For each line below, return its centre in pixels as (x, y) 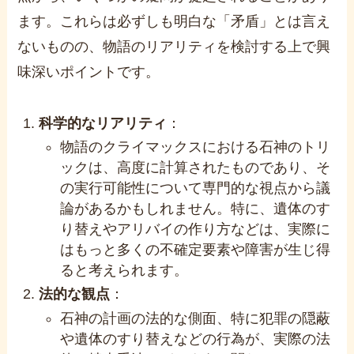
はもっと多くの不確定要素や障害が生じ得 (196, 249)
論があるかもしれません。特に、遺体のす (196, 208)
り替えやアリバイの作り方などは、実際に (196, 229)
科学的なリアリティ (103, 123)
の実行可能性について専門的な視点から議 (196, 188)
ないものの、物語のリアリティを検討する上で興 (174, 46)
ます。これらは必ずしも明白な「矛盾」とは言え (174, 21)
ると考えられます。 (124, 270)
